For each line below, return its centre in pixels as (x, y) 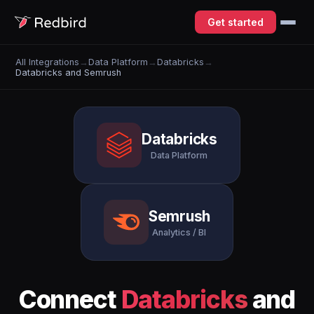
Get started (235, 22)
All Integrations (48, 62)
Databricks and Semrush (69, 72)
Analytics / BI (179, 232)
